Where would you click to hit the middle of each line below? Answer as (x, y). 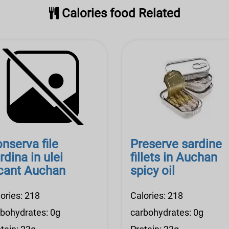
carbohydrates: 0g (167, 212)
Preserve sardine (176, 144)
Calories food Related (119, 13)
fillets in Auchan (174, 157)
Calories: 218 (157, 196)
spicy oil (153, 171)
